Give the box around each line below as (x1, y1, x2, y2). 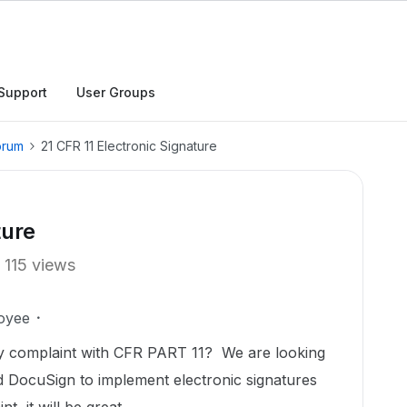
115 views (5, 255, 75, 274)
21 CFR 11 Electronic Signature (41, 138, 217, 154)
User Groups (76, 84, 155, 100)
